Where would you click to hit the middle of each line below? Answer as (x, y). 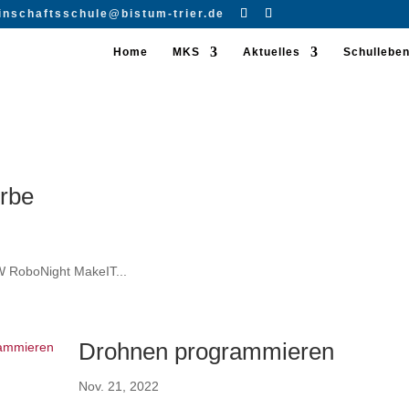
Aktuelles (271, 52)
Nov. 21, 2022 (119, 386)
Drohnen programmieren (207, 351)
